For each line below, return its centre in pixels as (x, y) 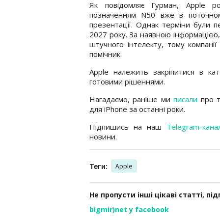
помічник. (106, 54)
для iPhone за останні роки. (137, 109)
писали (186, 99)
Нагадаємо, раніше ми (132, 99)
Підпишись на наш (128, 126)
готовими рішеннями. (127, 81)
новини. (103, 136)
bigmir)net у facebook (129, 209)
